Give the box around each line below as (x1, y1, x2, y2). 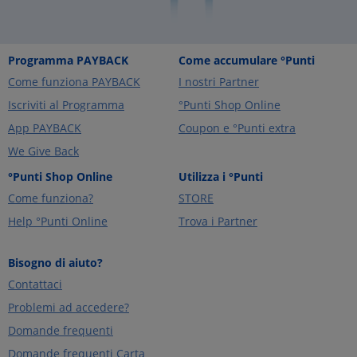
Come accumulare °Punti (178, 53, 315, 69)
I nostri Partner (178, 74, 259, 90)
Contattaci (8, 277, 62, 292)
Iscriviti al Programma (8, 97, 124, 113)
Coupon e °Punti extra (178, 120, 296, 136)
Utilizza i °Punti (178, 169, 263, 185)
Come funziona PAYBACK (8, 74, 140, 90)
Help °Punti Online (8, 214, 108, 229)
